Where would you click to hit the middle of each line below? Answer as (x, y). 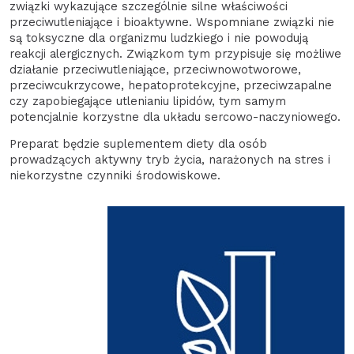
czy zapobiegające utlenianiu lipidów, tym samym (148, 101)
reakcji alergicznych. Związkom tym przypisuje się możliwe (175, 53)
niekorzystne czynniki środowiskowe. (115, 176)
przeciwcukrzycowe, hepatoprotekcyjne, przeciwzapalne (171, 85)
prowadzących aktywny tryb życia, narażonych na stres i (170, 160)
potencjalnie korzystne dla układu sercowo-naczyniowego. (175, 117)
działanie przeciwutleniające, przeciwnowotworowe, (155, 69)
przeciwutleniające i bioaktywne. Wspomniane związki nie (172, 22)
